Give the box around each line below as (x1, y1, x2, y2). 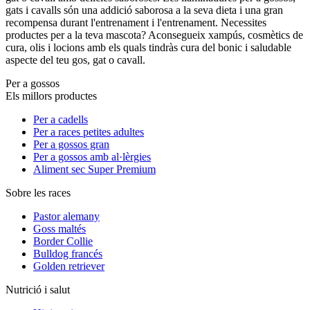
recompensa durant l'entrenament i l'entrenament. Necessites (6, 17, 266, 29)
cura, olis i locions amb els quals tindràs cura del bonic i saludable (6, 42, 291, 54)
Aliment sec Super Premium (33, 163, 156, 176)
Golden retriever (33, 260, 104, 273)
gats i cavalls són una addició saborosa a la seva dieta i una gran (6, 4, 283, 17)
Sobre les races (6, 187, 71, 199)
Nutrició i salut (6, 284, 70, 296)
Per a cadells (33, 113, 88, 126)
